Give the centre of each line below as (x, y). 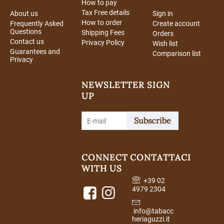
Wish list (165, 44)
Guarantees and (35, 52)
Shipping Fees (103, 33)
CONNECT (104, 158)
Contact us (27, 42)
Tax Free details (105, 13)
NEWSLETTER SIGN (125, 85)
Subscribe (152, 121)
